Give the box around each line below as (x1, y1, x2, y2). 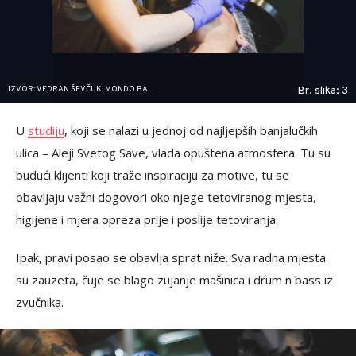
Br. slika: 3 (297, 84, 348, 98)
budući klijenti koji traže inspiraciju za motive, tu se (16, 167, 289, 183)
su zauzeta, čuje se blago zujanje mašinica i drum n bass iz (16, 272, 333, 288)
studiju (28, 122, 64, 138)
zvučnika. (16, 294, 64, 310)
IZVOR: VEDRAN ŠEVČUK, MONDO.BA (8, 84, 148, 95)
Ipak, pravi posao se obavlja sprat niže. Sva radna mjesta (16, 250, 326, 265)
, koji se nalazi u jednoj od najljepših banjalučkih (64, 122, 318, 138)
